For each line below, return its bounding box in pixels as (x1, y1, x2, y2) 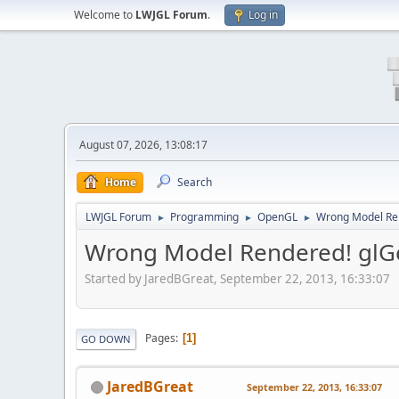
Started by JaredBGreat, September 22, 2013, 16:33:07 (85, 270, 390, 287)
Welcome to (74, 7, 135, 22)
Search (177, 175, 212, 190)
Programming (170, 209, 239, 224)
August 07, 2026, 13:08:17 (79, 137, 208, 152)
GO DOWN (81, 331, 131, 346)
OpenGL (257, 209, 297, 224)
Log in (248, 7, 278, 22)
